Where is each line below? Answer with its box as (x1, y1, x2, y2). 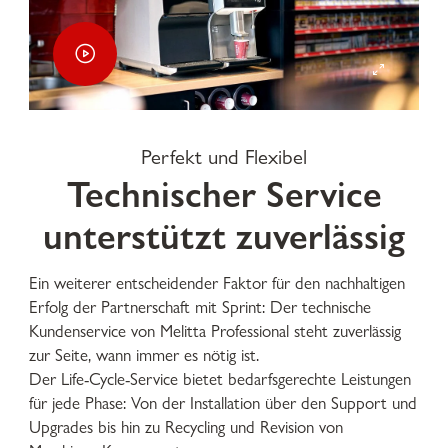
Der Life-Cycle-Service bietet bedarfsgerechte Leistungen (29, 369, 411, 390)
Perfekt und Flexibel (141, 144, 307, 170)
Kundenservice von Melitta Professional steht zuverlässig (29, 321, 401, 342)
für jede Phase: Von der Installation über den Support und (29, 393, 417, 414)
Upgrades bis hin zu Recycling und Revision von (29, 417, 343, 438)
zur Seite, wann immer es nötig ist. (29, 345, 264, 366)
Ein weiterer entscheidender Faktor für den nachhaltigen (29, 273, 405, 294)
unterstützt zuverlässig (43, 208, 405, 261)
